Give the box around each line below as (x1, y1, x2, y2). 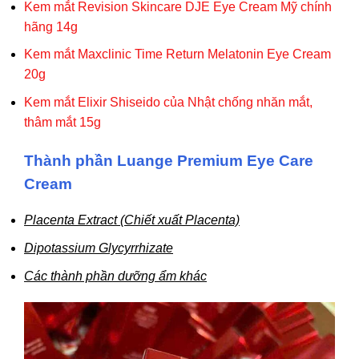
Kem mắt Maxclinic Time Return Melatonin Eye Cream (24, 47, 331, 62)
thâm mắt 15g (24, 115, 101, 129)
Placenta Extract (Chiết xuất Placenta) (24, 213, 240, 228)
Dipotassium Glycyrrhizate (24, 241, 173, 255)
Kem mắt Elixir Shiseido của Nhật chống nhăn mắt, (24, 95, 313, 109)
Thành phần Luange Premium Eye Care (24, 151, 313, 169)
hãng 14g (24, 19, 78, 34)
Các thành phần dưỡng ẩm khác (24, 268, 207, 283)
